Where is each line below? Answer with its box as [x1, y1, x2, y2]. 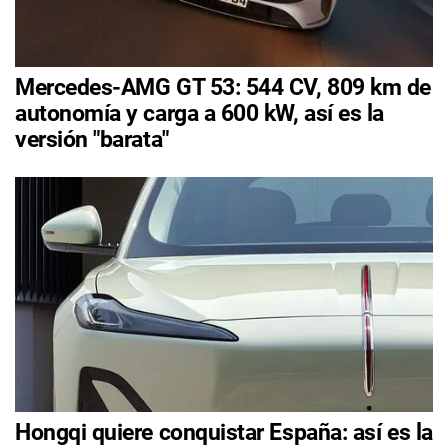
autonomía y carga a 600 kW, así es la [15, 100, 384, 128]
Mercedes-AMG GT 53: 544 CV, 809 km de [15, 74, 431, 102]
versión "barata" [15, 126, 169, 154]
